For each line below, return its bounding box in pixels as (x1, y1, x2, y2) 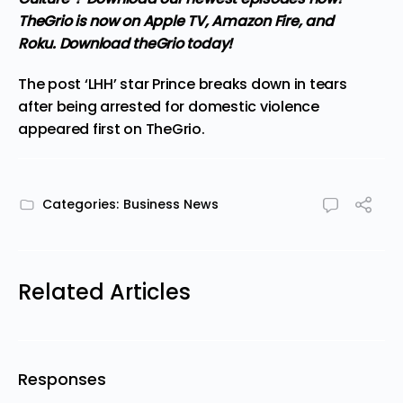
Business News (123, 194, 219, 213)
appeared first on (18, 118, 146, 139)
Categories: (42, 194, 119, 213)
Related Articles (18, 276, 191, 307)
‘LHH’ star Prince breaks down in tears (84, 73, 347, 94)
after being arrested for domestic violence (18, 95, 319, 117)
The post (18, 73, 85, 94)
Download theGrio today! (55, 32, 233, 54)
